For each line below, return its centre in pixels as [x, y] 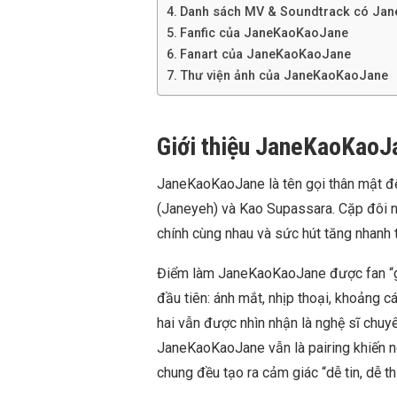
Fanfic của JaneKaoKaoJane [264, 33]
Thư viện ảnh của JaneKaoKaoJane [284, 75]
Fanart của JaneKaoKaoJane [265, 54]
